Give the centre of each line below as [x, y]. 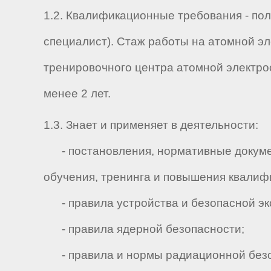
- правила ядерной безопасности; [144, 229]
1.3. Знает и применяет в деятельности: [151, 125]
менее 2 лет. [79, 93]
